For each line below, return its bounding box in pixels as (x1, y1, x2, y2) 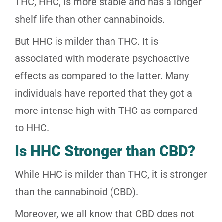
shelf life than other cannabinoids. (15, 13, 165, 26)
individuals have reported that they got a (15, 87, 192, 100)
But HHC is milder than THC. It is (15, 35, 158, 48)
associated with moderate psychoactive (15, 53, 190, 65)
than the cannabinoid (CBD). (15, 186, 138, 198)
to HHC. (15, 122, 49, 134)
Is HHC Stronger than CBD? (15, 142, 195, 160)
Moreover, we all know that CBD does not (15, 208, 195, 220)
